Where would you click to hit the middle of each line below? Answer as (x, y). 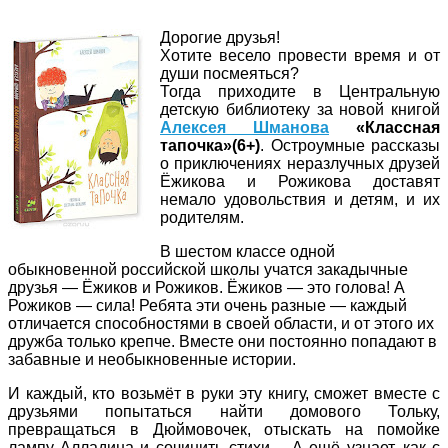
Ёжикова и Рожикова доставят (300, 181)
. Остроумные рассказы (350, 145)
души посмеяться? (229, 73)
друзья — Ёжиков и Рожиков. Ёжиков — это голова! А (206, 287)
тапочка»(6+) (210, 145)
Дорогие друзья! (220, 37)
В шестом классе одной (247, 251)
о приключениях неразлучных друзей (300, 163)
